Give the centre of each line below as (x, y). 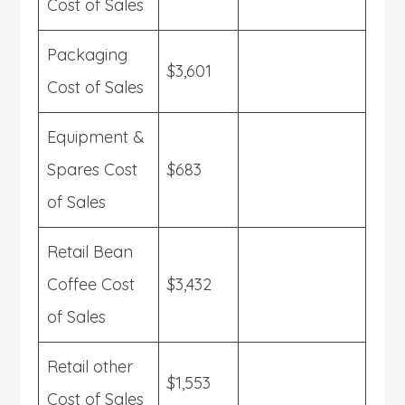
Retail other (90, 366)
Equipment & (96, 137)
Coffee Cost (91, 284)
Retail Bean (90, 251)
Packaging (88, 54)
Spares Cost (93, 169)
